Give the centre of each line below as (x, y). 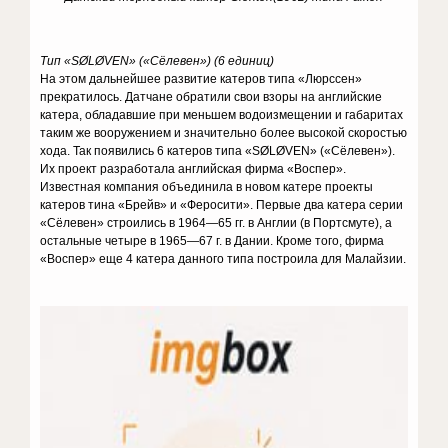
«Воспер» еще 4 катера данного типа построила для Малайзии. (223, 259)
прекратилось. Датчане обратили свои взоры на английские (211, 97)
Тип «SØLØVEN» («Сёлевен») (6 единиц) (157, 61)
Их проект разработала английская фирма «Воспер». (193, 169)
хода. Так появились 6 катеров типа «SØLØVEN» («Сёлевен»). (218, 151)
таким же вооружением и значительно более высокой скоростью (224, 133)
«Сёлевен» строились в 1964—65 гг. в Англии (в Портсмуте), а (216, 223)
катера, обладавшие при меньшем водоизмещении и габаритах (222, 115)
